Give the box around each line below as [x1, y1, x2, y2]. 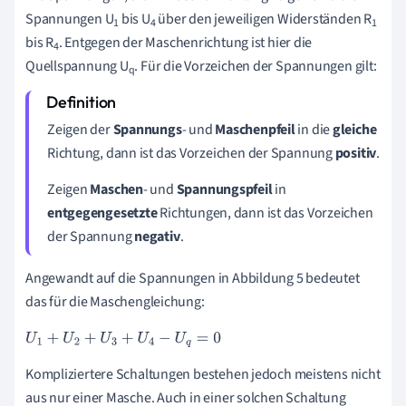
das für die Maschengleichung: [25, 291, 205, 312]
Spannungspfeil [176, 179, 273, 199]
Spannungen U [25, 8, 114, 29]
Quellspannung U [25, 55, 129, 76]
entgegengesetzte [47, 202, 158, 223]
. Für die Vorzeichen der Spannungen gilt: [134, 55, 377, 76]
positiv [334, 142, 377, 163]
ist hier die [248, 32, 313, 53]
